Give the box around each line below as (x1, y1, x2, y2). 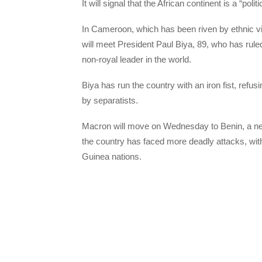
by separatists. (82, 95, 138, 106)
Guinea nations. (82, 151, 142, 162)
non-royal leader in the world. (82, 54, 191, 64)
